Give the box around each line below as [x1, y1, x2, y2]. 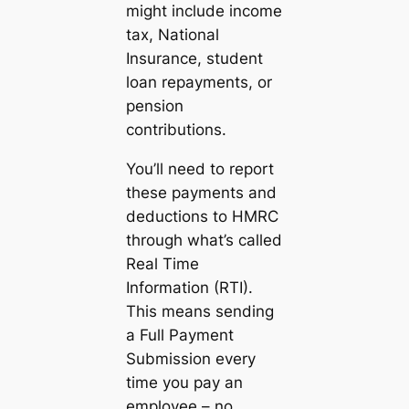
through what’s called [125, 231, 282, 249]
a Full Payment [125, 326, 234, 344]
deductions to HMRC [125, 207, 278, 225]
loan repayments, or [125, 73, 272, 92]
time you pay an [125, 373, 243, 392]
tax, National [125, 26, 219, 45]
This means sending [125, 302, 274, 320]
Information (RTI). [125, 278, 253, 297]
